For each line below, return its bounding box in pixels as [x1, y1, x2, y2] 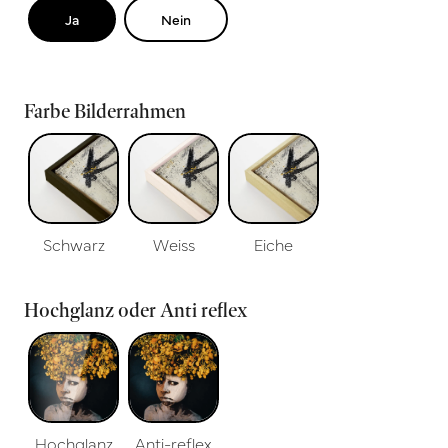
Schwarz [42, 232, 105, 255]
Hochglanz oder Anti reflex [24, 297, 247, 322]
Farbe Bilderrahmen [24, 99, 186, 123]
